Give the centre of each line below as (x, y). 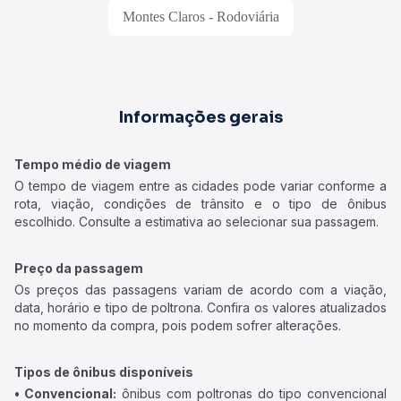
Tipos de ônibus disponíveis (104, 372)
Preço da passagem (79, 268)
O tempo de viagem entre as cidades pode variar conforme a (200, 186)
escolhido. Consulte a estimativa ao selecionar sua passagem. (196, 222)
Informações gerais (200, 117)
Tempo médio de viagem (93, 164)
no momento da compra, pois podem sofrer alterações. (178, 325)
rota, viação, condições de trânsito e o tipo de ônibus (200, 204)
